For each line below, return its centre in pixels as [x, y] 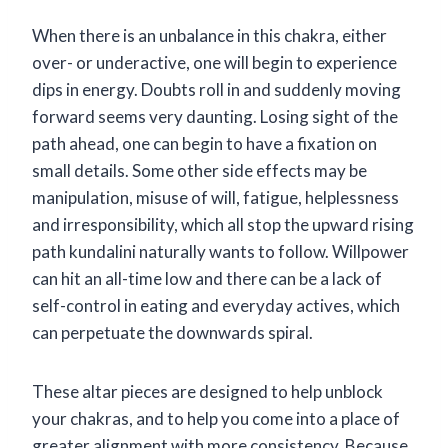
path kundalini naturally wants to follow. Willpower [220, 251]
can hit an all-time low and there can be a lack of [207, 278]
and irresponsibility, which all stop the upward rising [223, 224]
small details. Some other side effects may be [199, 170]
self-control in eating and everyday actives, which [216, 305]
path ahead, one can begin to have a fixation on [204, 143]
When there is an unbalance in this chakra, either [209, 35]
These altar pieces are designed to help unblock [207, 391]
